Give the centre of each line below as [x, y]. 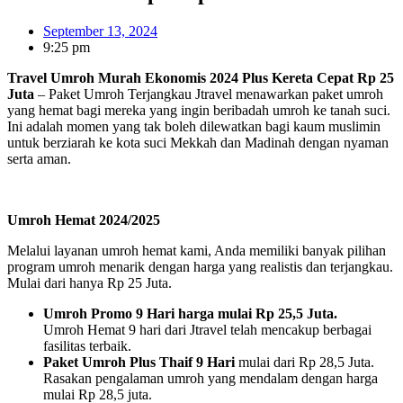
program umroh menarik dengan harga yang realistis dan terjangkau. [200, 266]
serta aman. [39, 158]
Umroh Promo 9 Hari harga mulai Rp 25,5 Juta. [190, 313]
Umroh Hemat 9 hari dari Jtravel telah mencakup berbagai [207, 329]
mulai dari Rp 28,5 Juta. [304, 362]
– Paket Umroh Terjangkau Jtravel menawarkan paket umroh [209, 94]
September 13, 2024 [100, 31]
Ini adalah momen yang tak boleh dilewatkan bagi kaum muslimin [194, 126]
